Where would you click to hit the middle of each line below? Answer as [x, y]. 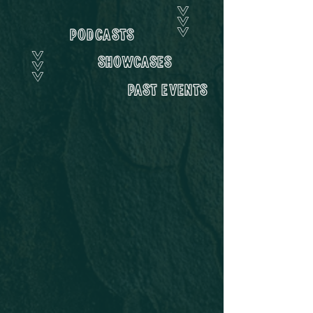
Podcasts [102, 34]
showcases [135, 61]
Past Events [168, 89]
